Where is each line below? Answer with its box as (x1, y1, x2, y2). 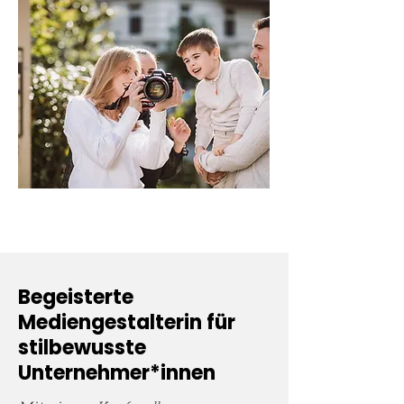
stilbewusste (18, 334, 146, 362)
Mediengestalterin (18, 308, 207, 336)
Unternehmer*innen (18, 359, 216, 387)
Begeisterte (18, 283, 133, 311)
